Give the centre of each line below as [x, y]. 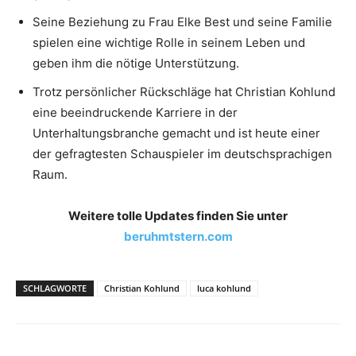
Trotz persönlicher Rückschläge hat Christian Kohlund [184, 92]
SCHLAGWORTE [55, 288]
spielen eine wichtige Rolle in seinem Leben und [169, 43]
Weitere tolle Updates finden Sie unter [178, 216]
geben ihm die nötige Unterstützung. [136, 64]
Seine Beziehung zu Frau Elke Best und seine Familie [182, 22]
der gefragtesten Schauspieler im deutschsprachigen [182, 154]
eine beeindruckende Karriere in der [135, 113]
